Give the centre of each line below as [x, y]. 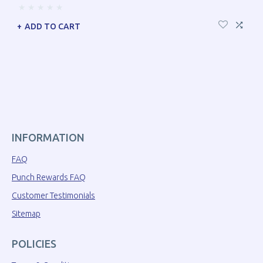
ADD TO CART [53, 26]
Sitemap [26, 214]
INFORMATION [48, 137]
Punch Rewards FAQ [49, 177]
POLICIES [34, 244]
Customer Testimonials [53, 195]
